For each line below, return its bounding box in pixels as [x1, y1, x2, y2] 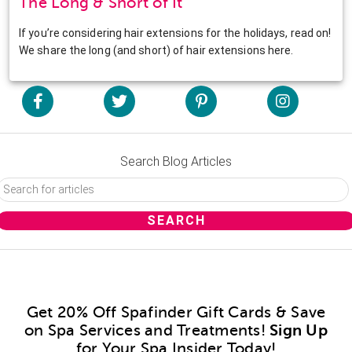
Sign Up [269, 321, 328, 339]
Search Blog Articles [120, 153, 232, 169]
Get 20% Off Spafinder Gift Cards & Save [26, 302, 326, 321]
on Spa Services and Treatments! [24, 321, 270, 339]
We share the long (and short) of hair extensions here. [19, 43, 294, 57]
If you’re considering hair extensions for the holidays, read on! [19, 26, 332, 39]
